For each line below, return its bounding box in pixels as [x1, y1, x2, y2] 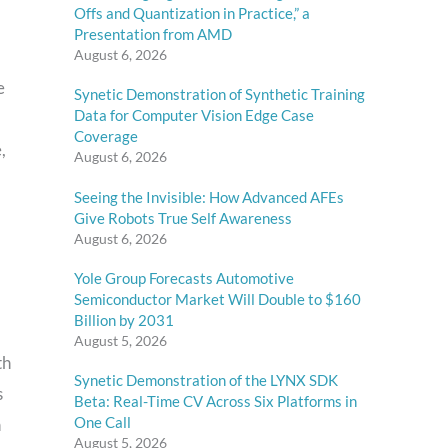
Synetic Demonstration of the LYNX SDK [74, 371, 338, 390]
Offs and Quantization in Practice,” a [74, 3, 310, 22]
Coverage [74, 127, 138, 146]
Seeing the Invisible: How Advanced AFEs [74, 187, 344, 206]
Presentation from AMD [74, 24, 232, 43]
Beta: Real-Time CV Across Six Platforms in [74, 392, 357, 411]
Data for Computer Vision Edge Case [74, 106, 314, 125]
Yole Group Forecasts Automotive [74, 268, 294, 287]
